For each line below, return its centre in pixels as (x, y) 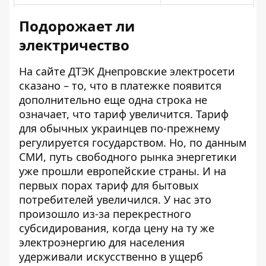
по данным (218, 143)
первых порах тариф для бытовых (109, 186)
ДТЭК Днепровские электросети (152, 72)
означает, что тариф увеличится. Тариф (124, 114)
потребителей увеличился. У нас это (115, 200)
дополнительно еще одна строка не (113, 100)
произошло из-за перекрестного (105, 214)
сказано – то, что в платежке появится (120, 86)
